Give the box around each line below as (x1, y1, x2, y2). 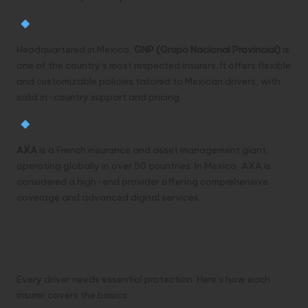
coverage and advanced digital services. (16, 190, 201, 203)
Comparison (16, 238, 138, 264)
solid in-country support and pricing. (16, 90, 181, 103)
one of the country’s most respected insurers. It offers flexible (16, 58, 291, 71)
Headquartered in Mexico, (16, 43, 134, 56)
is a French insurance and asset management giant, (37, 143, 269, 156)
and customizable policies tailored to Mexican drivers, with (16, 74, 280, 87)
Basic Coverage (16, 214, 173, 241)
